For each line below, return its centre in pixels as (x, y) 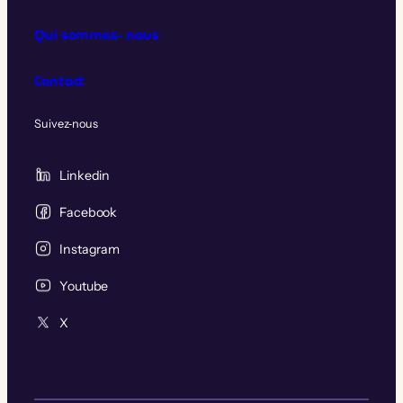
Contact (60, 81)
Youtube (84, 287)
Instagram (90, 250)
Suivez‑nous (66, 124)
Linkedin (85, 176)
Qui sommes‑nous (97, 35)
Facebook (89, 213)
